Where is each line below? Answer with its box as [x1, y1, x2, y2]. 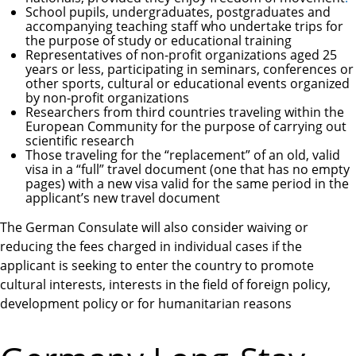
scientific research [25, 132, 134, 150]
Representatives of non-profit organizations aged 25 [25, 46, 337, 64]
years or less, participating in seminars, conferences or [25, 60, 354, 79]
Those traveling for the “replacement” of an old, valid [25, 146, 340, 164]
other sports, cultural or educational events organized [25, 75, 350, 93]
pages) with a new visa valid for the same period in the [25, 175, 349, 193]
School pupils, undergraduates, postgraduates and [25, 3, 331, 21]
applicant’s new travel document [25, 189, 220, 207]
